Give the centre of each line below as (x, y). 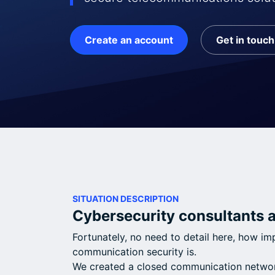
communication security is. (134, 252)
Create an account (129, 40)
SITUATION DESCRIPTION (126, 199)
